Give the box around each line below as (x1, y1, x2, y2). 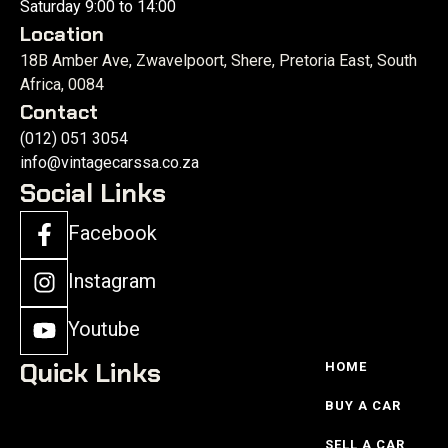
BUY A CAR (324, 397, 401, 413)
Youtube (68, 317, 140, 342)
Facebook (68, 221, 157, 246)
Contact (20, 98, 98, 125)
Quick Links (20, 355, 161, 390)
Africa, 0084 (20, 74, 104, 94)
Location (20, 20, 104, 47)
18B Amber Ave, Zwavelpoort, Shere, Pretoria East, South (20, 50, 417, 70)
